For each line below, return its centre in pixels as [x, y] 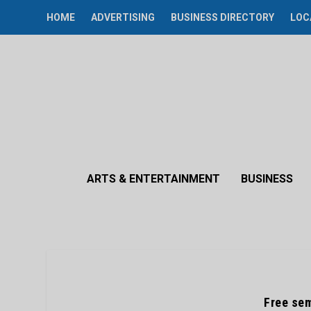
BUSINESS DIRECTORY [223, 17]
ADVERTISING [123, 17]
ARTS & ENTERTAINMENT [153, 179]
